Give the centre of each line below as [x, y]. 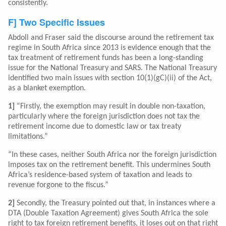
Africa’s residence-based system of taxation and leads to [100, 175]
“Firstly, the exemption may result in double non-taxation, [110, 107]
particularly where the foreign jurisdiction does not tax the [104, 117]
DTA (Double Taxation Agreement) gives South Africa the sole [108, 214]
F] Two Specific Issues [56, 22]
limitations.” [28, 137]
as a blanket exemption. [47, 89]
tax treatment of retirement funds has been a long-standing [106, 58]
